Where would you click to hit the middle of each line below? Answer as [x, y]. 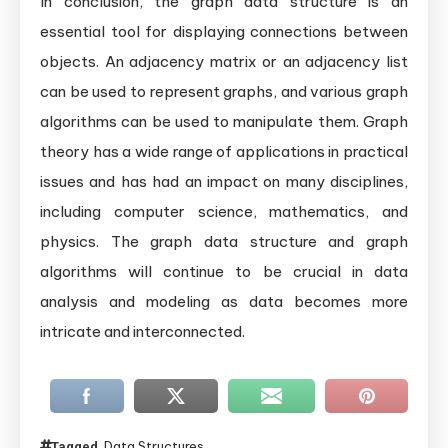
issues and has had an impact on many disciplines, [224, 181]
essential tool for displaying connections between [224, 31]
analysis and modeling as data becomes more [224, 301]
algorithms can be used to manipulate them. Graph [224, 121]
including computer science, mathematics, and [224, 211]
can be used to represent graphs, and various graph [224, 91]
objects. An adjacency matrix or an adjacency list [224, 61]
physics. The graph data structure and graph [224, 241]
